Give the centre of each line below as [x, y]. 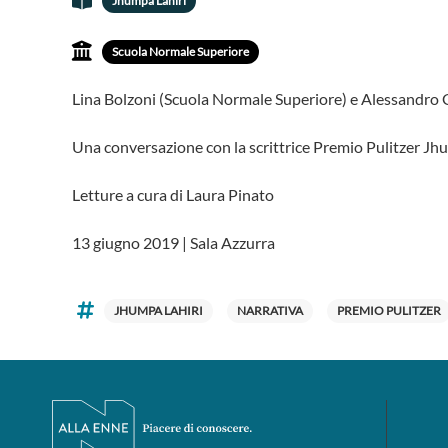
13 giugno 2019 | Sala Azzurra [173, 242]
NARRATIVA [270, 310]
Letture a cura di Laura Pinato [173, 194]
